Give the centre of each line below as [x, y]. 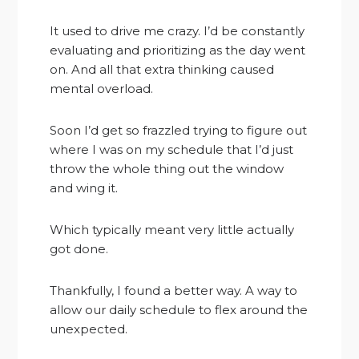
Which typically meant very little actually [172, 230]
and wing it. [84, 188]
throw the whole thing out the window [167, 169]
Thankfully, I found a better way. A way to [174, 291]
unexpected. [89, 329]
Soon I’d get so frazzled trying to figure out [179, 131]
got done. [79, 249]
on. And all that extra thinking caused [162, 70]
